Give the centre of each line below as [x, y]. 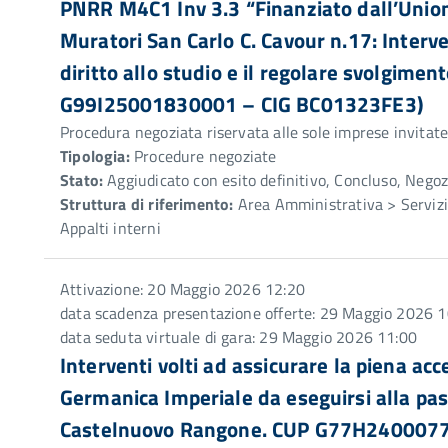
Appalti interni [110, 228]
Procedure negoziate [203, 156]
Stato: [82, 180]
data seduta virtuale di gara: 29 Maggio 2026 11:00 [238, 337]
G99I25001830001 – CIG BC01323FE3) [241, 104]
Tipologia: [95, 156]
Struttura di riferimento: [147, 204]
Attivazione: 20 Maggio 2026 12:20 [182, 289]
